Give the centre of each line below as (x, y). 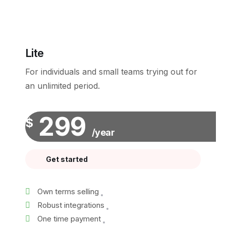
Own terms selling (68, 191)
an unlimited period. (63, 86)
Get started (67, 159)
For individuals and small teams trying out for (111, 72)
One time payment (69, 219)
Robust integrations (71, 205)
